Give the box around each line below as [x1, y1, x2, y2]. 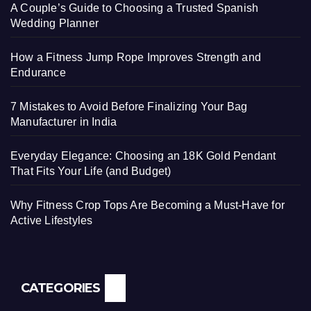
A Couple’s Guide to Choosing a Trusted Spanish [10, 2, 259, 15]
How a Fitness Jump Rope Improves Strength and [10, 51, 262, 64]
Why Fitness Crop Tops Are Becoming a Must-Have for [10, 199, 285, 212]
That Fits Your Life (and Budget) [10, 165, 171, 178]
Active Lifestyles [10, 215, 93, 227]
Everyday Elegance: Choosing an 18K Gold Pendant [10, 150, 276, 162]
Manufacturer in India [10, 116, 117, 128]
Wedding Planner [10, 17, 99, 30]
